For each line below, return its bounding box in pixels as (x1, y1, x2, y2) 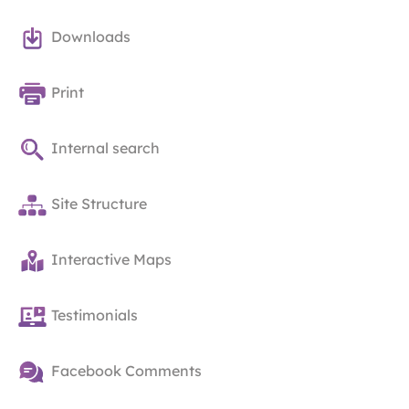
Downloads (51, 27, 131, 47)
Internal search (51, 139, 160, 158)
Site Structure (51, 194, 147, 214)
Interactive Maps (51, 250, 172, 269)
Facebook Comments (51, 362, 202, 381)
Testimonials (51, 306, 138, 325)
